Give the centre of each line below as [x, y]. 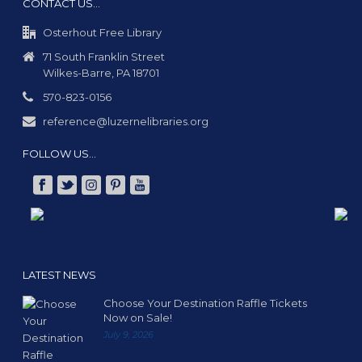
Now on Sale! [138, 318]
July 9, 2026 [129, 335]
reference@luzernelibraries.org [126, 121]
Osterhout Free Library [103, 32]
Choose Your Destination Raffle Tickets [206, 303]
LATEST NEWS [60, 275]
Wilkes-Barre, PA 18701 [101, 72]
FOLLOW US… [60, 153]
